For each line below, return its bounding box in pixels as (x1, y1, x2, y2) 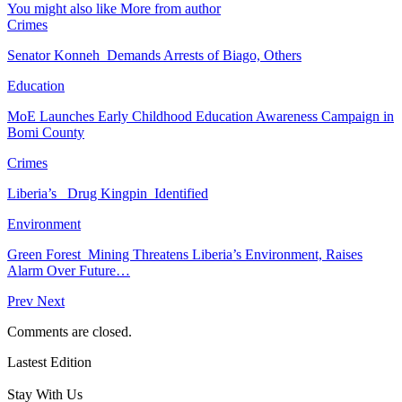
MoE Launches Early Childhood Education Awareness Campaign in (7, 108, 394, 124)
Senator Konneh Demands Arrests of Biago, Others (7, 47, 301, 63)
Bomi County (7, 124, 84, 140)
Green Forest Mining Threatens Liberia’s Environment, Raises (7, 246, 363, 262)
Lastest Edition (7, 354, 92, 370)
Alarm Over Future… (7, 262, 130, 278)
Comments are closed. (7, 323, 132, 339)
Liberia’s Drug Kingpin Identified (7, 185, 208, 201)
